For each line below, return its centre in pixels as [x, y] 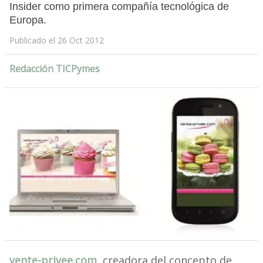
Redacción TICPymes [54, 69]
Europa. [28, 20]
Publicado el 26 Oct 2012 [56, 41]
